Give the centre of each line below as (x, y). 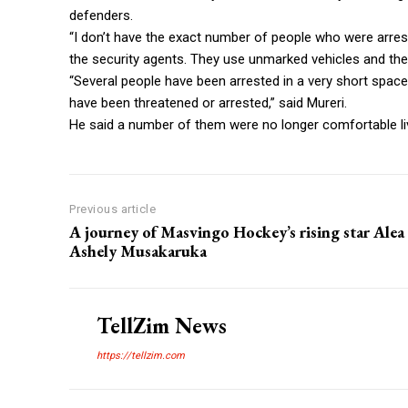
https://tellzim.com (141, 356)
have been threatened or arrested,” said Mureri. (208, 103)
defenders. (101, 16)
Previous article (112, 209)
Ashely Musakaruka (138, 251)
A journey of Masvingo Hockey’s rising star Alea (237, 232)
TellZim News (162, 326)
